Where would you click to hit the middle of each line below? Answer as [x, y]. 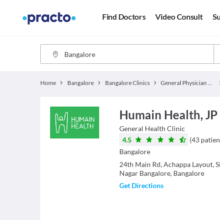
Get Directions [141, 185]
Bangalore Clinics [127, 83]
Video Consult [179, 17]
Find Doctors [124, 17]
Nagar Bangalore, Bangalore [162, 173]
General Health [142, 128]
